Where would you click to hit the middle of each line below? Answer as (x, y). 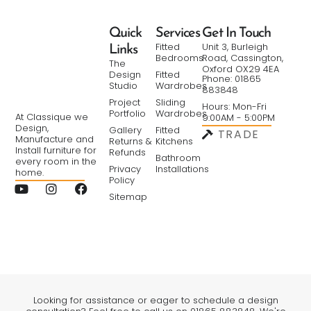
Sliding (170, 102)
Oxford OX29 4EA (241, 69)
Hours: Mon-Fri (235, 107)
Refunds (127, 152)
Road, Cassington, (243, 58)
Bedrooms (179, 58)
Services (178, 33)
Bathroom (178, 158)
